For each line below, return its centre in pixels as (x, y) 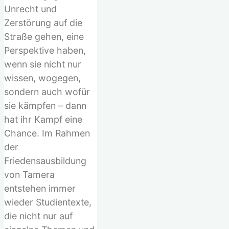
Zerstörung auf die (43, 22)
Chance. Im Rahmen (47, 133)
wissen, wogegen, (42, 78)
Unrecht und (30, 9)
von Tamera (29, 174)
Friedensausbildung (45, 161)
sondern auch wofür (47, 91)
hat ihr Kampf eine (43, 119)
